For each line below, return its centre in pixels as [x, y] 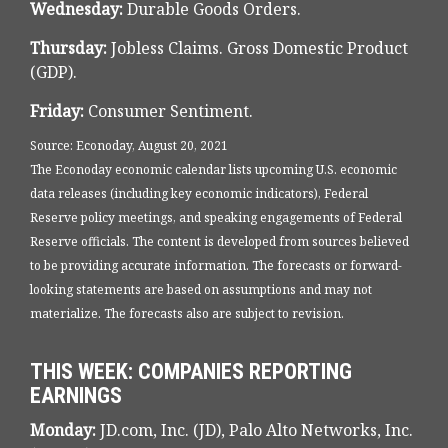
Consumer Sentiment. [168, 111]
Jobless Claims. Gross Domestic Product [257, 48]
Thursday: [68, 48]
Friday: [57, 111]
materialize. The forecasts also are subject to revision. [187, 314]
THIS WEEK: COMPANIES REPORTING [191, 372]
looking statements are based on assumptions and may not [201, 290]
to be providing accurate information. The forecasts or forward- [216, 266]
